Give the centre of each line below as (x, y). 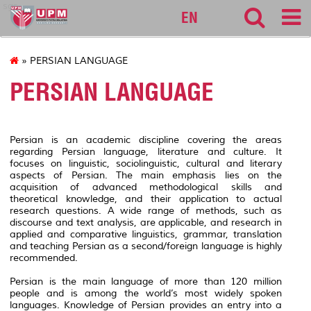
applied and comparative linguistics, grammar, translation (146, 234)
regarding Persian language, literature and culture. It (146, 151)
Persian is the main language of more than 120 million (146, 281)
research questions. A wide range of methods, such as (146, 210)
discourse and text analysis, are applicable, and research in (146, 222)
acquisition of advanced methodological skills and (146, 187)
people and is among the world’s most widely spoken (146, 293)
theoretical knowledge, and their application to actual (146, 199)
